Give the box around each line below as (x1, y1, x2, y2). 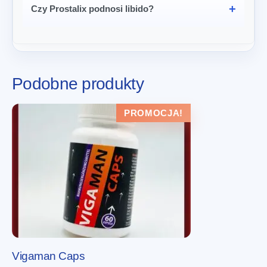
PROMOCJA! (123, 107, 183, 118)
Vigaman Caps (12, 249, 85, 262)
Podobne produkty (12, 74, 144, 93)
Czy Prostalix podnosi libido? (31, 3, 154, 14)
